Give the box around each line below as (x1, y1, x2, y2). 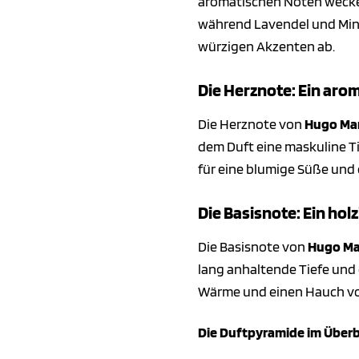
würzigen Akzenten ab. (198, 38, 335, 55)
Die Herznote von (198, 115, 305, 132)
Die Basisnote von (198, 237, 308, 255)
